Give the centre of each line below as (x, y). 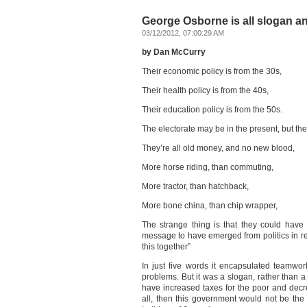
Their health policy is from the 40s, (205, 90)
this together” (166, 247)
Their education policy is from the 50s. (212, 110)
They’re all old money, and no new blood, (218, 148)
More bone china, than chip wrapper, (210, 206)
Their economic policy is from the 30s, (212, 71)
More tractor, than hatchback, (195, 186)
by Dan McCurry (174, 52)
